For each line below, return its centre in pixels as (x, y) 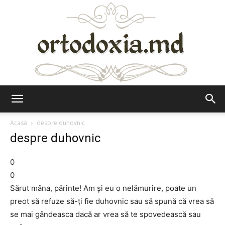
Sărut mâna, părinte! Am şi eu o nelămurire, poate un (103, 188)
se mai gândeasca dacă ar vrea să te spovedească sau (105, 214)
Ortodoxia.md (135, 107)
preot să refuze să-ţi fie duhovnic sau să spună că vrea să (112, 201)
